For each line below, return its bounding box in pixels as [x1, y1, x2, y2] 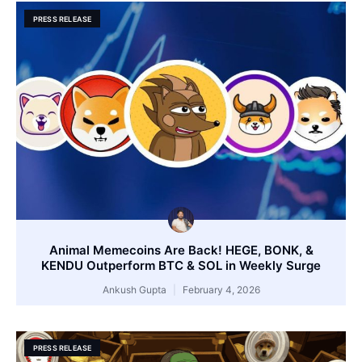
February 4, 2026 [179, 283, 260, 296]
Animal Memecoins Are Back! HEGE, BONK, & [48, 242, 314, 258]
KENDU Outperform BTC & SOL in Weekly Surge [41, 257, 321, 273]
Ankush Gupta [102, 283, 169, 296]
